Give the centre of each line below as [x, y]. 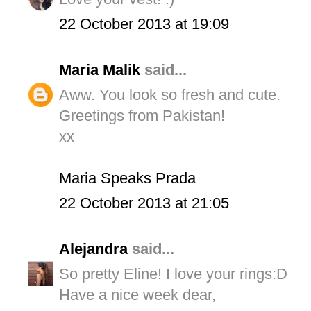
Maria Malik [100, 69]
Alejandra [93, 249]
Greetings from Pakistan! [142, 115]
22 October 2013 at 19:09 [144, 24]
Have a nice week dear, [137, 294]
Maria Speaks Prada [127, 178]
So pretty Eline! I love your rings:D [173, 274]
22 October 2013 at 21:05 [144, 203]
